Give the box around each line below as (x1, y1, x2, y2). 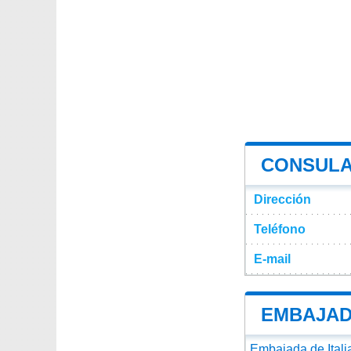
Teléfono (254, 223, 306, 237)
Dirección (254, 193, 311, 207)
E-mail (254, 252, 291, 266)
